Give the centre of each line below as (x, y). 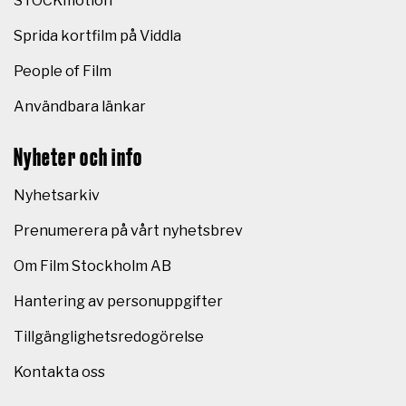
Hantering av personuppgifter (118, 302)
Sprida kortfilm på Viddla (97, 36)
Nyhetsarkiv (57, 196)
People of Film (63, 72)
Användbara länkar (80, 107)
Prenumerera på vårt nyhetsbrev (128, 231)
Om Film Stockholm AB (92, 266)
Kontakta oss (59, 372)
